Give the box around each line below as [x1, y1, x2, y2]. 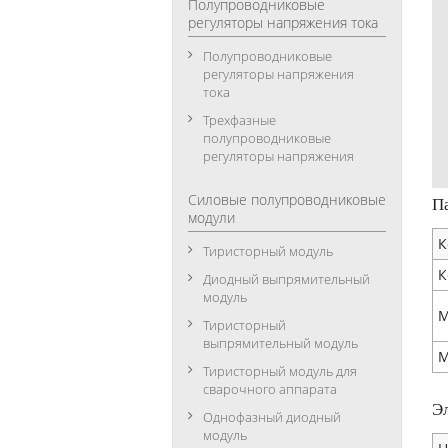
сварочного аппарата [203, 380, 337, 398]
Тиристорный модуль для [203, 362, 357, 380]
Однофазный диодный [203, 408, 341, 426]
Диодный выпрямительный [203, 270, 370, 288]
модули [188, 208, 235, 227]
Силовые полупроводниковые [188, 190, 386, 209]
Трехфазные [203, 111, 276, 129]
